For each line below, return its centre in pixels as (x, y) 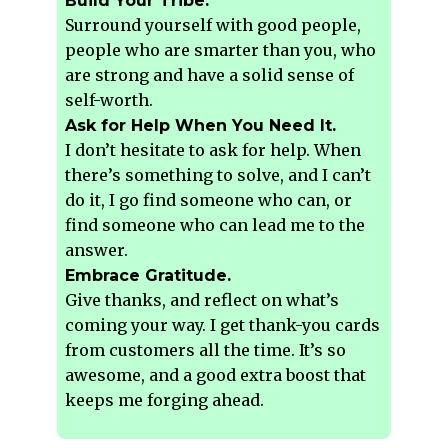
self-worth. (109, 100)
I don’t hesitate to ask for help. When (213, 150)
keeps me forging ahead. (165, 400)
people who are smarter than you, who (221, 50)
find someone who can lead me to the (215, 225)
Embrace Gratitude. (148, 276)
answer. (97, 250)
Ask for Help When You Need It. (201, 126)
